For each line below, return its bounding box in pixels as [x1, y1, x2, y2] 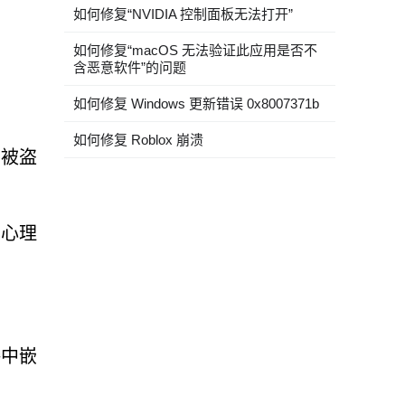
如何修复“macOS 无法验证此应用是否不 [73, 42, 317, 58]
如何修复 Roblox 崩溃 [73, 132, 203, 147]
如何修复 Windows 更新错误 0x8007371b [73, 96, 319, 111]
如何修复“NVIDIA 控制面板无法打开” [73, 6, 293, 22]
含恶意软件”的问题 [73, 60, 186, 75]
